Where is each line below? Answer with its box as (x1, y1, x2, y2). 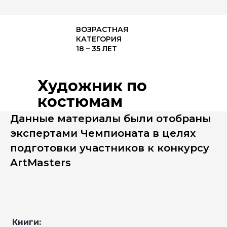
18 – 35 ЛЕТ (76, 44, 117, 53)
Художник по (37, 77, 147, 95)
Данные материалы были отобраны (10, 112, 211, 125)
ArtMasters (10, 157, 71, 169)
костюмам (37, 92, 123, 111)
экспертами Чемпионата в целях (10, 127, 196, 139)
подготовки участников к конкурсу (10, 142, 209, 154)
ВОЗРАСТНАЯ (76, 25, 128, 34)
